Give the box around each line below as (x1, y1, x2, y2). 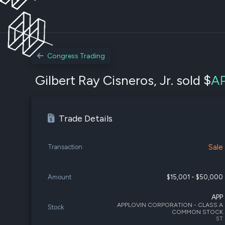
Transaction (48, 143, 82, 151)
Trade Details (59, 113, 113, 124)
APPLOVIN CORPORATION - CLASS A (117, 201, 223, 208)
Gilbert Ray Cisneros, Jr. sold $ (35, 72, 211, 88)
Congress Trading (47, 52, 105, 60)
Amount (48, 173, 71, 181)
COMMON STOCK (172, 208, 223, 215)
